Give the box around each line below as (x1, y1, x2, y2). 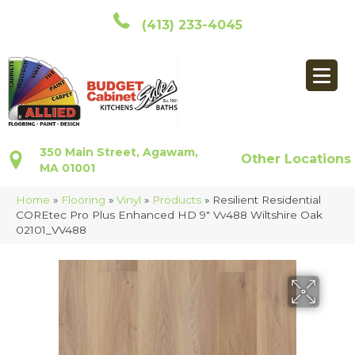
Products (152, 193, 201, 207)
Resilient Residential (212, 193, 321, 207)
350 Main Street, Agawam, (40, 145, 198, 160)
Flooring (61, 193, 105, 207)
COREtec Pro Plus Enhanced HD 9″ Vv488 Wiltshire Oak (16, 208, 323, 222)
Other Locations (241, 151, 352, 167)
